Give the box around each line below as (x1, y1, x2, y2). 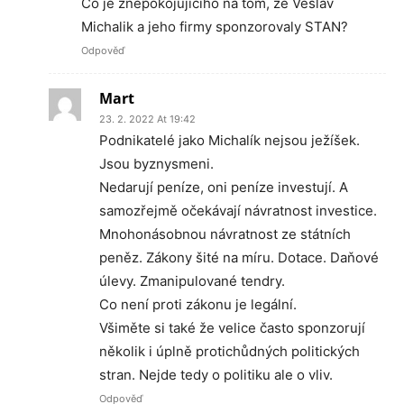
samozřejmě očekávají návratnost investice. (99, 202, 377, 219)
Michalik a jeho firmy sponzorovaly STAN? (81, 18, 348, 35)
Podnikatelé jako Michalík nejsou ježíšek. (99, 132, 360, 149)
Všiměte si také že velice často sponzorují (99, 319, 365, 336)
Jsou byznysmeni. (99, 155, 214, 172)
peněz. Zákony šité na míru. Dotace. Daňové (99, 249, 379, 266)
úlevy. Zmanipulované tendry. (99, 272, 285, 289)
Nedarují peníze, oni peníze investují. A (99, 179, 348, 196)
